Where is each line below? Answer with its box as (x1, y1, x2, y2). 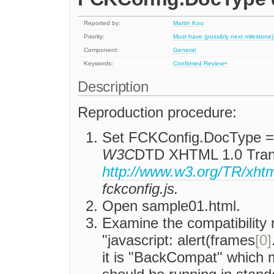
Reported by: (84, 20, 121, 27)
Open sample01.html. (102, 198, 240, 215)
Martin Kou (173, 20, 204, 27)
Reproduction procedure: (78, 104, 237, 121)
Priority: (84, 33, 105, 40)
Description (78, 78, 153, 95)
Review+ (204, 60, 228, 67)
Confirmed (173, 60, 202, 67)
